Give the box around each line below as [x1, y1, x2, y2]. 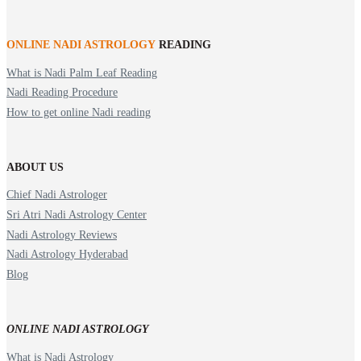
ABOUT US [6, 161, 64, 174]
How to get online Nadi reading [6, 106, 151, 119]
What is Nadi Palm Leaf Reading [6, 66, 157, 79]
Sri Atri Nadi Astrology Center [6, 209, 147, 222]
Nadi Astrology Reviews [6, 228, 117, 241]
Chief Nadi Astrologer [6, 189, 107, 201]
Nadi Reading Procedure [6, 86, 118, 99]
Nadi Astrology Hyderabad [6, 248, 128, 261]
